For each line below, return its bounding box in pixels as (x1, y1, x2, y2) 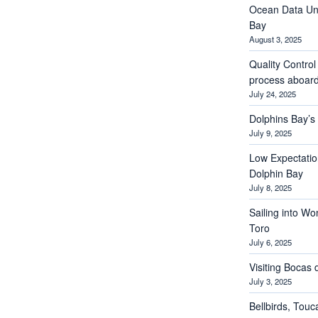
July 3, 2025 (248, 275, 292, 287)
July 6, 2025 (248, 236, 292, 248)
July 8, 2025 (248, 181, 292, 193)
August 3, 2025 (248, 33, 302, 45)
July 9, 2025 (248, 126, 292, 138)
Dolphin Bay (248, 165, 303, 180)
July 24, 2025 (248, 87, 296, 99)
